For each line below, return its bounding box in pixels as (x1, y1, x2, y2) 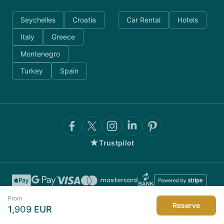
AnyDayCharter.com (91, 205, 158, 213)
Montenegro (20, 49, 60, 58)
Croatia (72, 15, 96, 24)
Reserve (172, 201, 200, 209)
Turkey (20, 66, 43, 75)
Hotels (177, 15, 198, 24)
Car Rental (126, 15, 160, 24)
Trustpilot (99, 138, 134, 147)
